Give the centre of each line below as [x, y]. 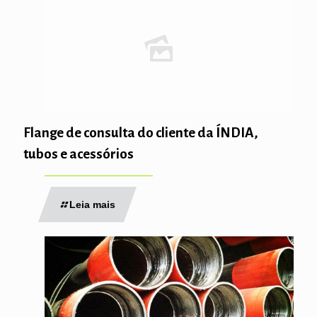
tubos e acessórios [79, 154]
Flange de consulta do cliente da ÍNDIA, [140, 132]
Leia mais [92, 204]
